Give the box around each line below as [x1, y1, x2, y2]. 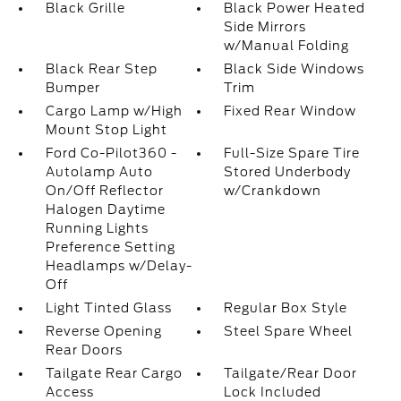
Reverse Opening [45, 324, 162, 338]
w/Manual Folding [224, 38, 350, 53]
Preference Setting [45, 240, 175, 254]
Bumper [45, 81, 100, 95]
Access [45, 385, 94, 399]
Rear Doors [45, 343, 123, 357]
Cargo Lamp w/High [45, 104, 183, 118]
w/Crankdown [224, 183, 322, 198]
